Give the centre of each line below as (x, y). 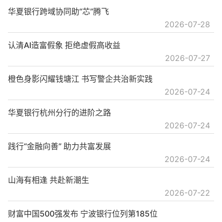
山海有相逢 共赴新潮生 (49, 180)
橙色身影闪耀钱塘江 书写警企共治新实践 (80, 79)
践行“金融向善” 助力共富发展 (59, 146)
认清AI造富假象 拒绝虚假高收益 (64, 45)
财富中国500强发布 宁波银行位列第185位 (83, 214)
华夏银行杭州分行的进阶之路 (59, 113)
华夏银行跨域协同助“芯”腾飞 (58, 12)
